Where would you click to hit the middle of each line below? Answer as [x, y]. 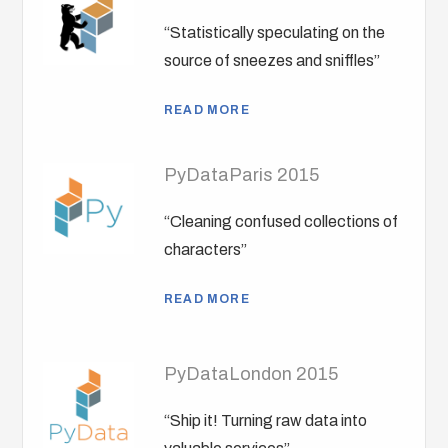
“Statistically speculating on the [275, 33]
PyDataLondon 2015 [251, 374]
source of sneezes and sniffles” [272, 61]
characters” [206, 250]
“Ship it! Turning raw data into [266, 421]
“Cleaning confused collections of [281, 222]
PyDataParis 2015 [242, 175]
